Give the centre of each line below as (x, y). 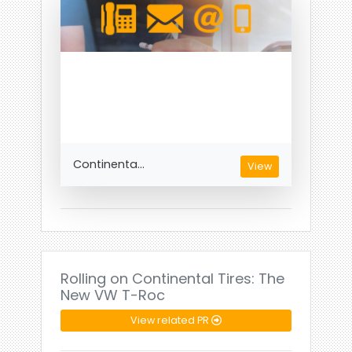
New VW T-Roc (113, 295)
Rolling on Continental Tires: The (173, 279)
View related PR (171, 320)
